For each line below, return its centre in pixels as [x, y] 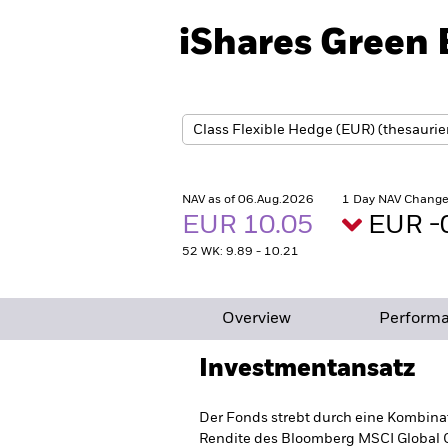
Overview [256, 319]
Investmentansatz [307, 369]
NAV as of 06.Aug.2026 [248, 200]
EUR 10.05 [250, 226]
